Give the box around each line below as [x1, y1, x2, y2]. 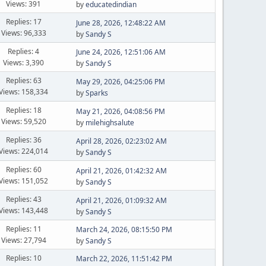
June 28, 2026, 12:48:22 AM [75, 17, 166, 28]
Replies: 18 [5, 105, 42, 115]
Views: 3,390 [3, 57, 45, 68]
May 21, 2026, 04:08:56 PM [75, 106, 165, 116]
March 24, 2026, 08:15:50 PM [75, 224, 172, 235]
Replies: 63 [5, 75, 42, 85]
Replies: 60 [5, 164, 42, 175]
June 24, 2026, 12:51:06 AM [75, 47, 166, 57]
